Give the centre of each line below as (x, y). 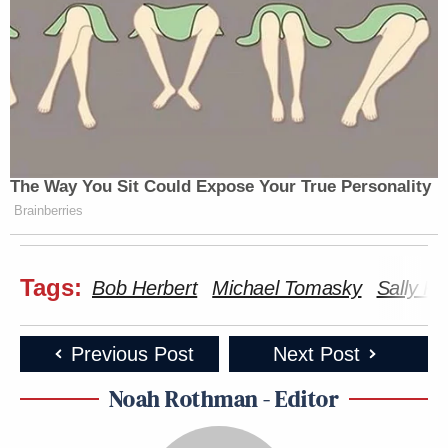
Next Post (316, 353)
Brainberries (48, 210)
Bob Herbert (145, 287)
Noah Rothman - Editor (224, 398)
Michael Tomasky (287, 287)
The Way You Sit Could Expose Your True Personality (220, 186)
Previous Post (132, 353)
